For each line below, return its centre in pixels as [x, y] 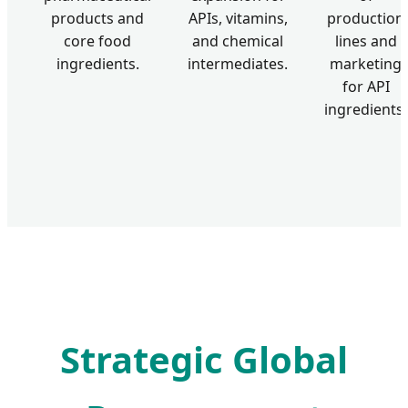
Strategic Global [204, 359]
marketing [366, 64]
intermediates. [238, 64]
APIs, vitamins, [238, 19]
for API [366, 87]
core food [97, 41]
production [366, 19]
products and [97, 19]
